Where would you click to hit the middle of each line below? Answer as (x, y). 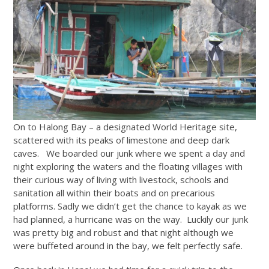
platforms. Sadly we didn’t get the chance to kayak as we (130, 206)
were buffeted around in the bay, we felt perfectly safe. (128, 246)
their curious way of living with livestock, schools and (121, 180)
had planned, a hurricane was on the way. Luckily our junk (131, 219)
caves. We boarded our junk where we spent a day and (129, 153)
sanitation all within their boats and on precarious (114, 193)
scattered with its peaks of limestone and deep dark (122, 140)
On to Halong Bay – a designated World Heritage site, (125, 127)
